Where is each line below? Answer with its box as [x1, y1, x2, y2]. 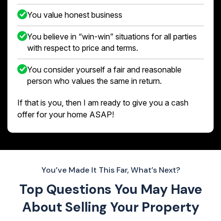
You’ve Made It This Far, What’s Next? [41, 164, 180, 175]
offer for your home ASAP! [17, 109, 114, 119]
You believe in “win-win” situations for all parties [27, 31, 197, 41]
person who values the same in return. [27, 75, 162, 86]
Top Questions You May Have [19, 180, 202, 198]
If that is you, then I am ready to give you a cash [17, 97, 188, 108]
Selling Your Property [65, 198, 199, 216]
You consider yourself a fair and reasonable [27, 64, 182, 74]
